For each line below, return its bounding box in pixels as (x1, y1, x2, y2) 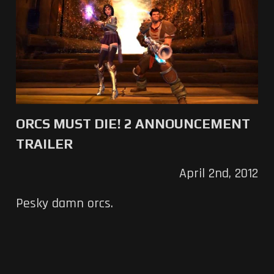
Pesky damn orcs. (15, 194, 113, 212)
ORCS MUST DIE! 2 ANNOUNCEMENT (15, 115, 250, 131)
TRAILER (15, 135, 73, 152)
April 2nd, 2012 (179, 165, 259, 182)
